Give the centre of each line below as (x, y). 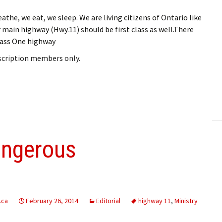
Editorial (108, 200)
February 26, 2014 (52, 200)
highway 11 (155, 200)
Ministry (186, 200)
